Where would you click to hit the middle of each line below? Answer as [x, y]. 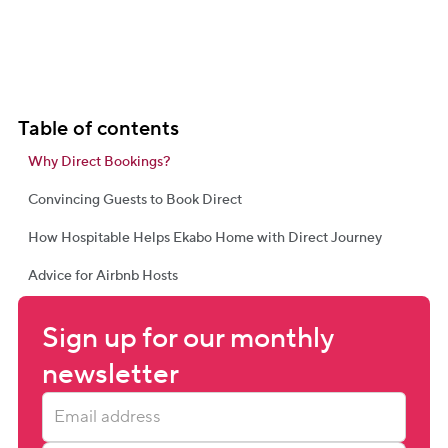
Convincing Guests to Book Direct [135, 200]
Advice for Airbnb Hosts [103, 276]
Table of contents [98, 129]
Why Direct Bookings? [99, 162]
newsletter [110, 374]
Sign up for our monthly [187, 338]
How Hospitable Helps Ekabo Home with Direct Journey [205, 238]
